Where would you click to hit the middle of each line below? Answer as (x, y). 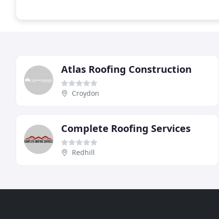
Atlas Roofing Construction (126, 69)
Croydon (86, 93)
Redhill (83, 152)
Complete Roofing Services (126, 128)
